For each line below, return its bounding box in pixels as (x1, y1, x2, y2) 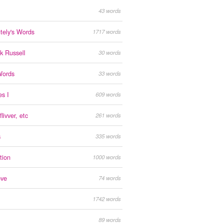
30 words (99, 48, 121, 57)
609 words (96, 90, 121, 99)
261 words (96, 111, 121, 119)
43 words (99, 6, 121, 15)
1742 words (93, 195, 121, 203)
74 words (99, 174, 121, 182)
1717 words (93, 27, 121, 36)
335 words (96, 132, 121, 140)
